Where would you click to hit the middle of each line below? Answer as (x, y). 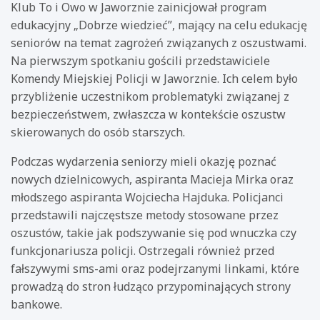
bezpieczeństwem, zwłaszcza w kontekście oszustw (148, 114)
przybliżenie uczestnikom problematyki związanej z (150, 96)
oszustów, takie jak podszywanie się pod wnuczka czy (154, 232)
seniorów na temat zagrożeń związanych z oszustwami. (159, 42)
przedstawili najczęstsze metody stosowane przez (145, 215)
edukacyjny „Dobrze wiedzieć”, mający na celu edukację (159, 25)
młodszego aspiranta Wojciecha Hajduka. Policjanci (147, 197)
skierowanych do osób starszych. (98, 132)
